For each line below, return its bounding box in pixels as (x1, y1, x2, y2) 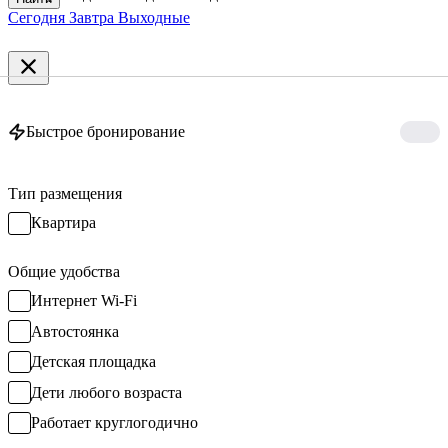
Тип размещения (8, 185, 122, 203)
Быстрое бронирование (26, 122, 185, 140)
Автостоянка (30, 322, 119, 340)
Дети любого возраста (30, 383, 182, 401)
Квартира (30, 214, 96, 232)
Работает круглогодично (30, 414, 198, 432)
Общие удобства (8, 262, 120, 280)
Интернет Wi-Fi (30, 292, 137, 310)
